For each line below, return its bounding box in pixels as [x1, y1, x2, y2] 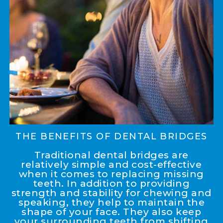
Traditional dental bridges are [34, 149, 189, 161]
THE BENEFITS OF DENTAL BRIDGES [15, 131, 208, 142]
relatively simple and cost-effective [21, 159, 202, 171]
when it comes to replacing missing [18, 168, 204, 180]
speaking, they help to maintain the [18, 197, 205, 209]
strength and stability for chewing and [11, 187, 212, 199]
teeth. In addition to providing [33, 178, 190, 190]
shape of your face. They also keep [21, 206, 202, 218]
